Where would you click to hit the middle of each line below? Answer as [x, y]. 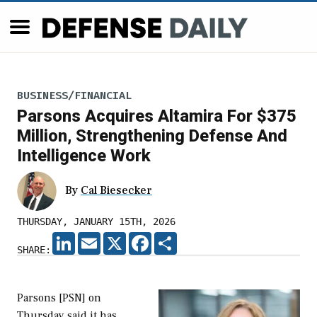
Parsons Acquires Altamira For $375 [157, 116]
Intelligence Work [84, 156]
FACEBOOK [174, 238]
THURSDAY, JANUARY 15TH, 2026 [96, 222]
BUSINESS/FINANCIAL [74, 95]
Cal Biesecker [116, 191]
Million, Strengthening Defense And [152, 136]
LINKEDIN [98, 238]
